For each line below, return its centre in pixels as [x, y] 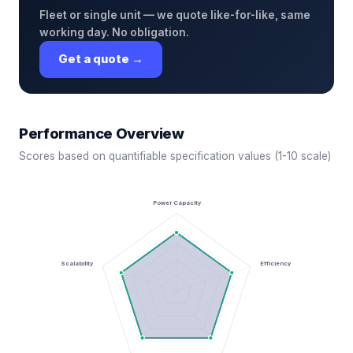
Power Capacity [177, 203]
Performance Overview [102, 133]
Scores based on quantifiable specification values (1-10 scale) [175, 156]
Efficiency [275, 263]
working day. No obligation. [114, 32]
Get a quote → [101, 59]
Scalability [78, 263]
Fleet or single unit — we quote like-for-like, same [175, 15]
